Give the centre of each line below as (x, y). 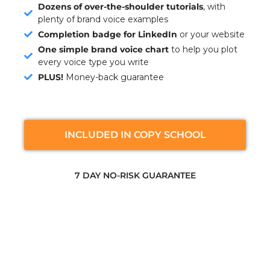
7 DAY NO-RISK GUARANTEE (135, 175)
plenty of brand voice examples (103, 19)
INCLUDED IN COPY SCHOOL (135, 134)
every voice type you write (93, 62)
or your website (211, 34)
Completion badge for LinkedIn (107, 34)
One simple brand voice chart (103, 49)
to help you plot (203, 49)
